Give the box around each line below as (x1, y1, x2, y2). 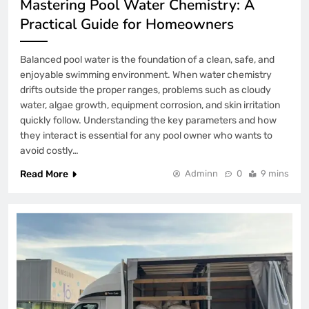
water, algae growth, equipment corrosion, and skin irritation (20, 99, 280, 111)
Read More (20, 168, 68, 180)
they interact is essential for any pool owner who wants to (20, 129, 272, 141)
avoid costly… (20, 144, 79, 157)
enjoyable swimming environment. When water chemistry (20, 68, 272, 81)
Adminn (185, 168, 218, 179)
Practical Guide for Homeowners (20, 14, 234, 34)
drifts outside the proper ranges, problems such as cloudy (20, 83, 271, 96)
